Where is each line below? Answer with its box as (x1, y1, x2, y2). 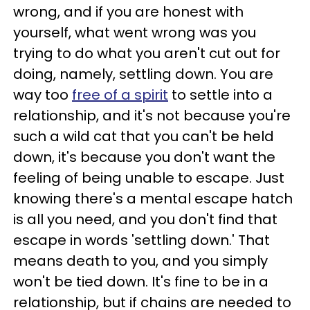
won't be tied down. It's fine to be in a (13, 271, 268, 291)
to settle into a (168, 84, 273, 104)
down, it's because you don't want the (13, 147, 275, 167)
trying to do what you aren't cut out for (13, 43, 280, 63)
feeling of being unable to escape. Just (13, 167, 284, 188)
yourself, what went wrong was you (13, 22, 256, 42)
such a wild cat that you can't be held (13, 126, 274, 146)
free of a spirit (72, 84, 168, 104)
